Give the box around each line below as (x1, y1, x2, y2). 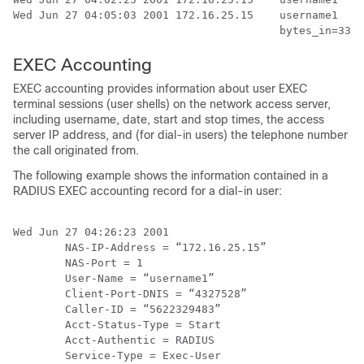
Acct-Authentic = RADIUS (13, 334, 214, 346)
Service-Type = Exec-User (13, 349, 221, 362)
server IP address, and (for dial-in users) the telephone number (13, 128, 348, 141)
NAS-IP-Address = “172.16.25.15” (13, 241, 266, 253)
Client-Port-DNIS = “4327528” (13, 288, 247, 300)
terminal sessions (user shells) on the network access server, (13, 97, 331, 110)
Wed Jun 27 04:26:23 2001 (13, 226, 169, 238)
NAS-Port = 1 (13, 257, 143, 269)
